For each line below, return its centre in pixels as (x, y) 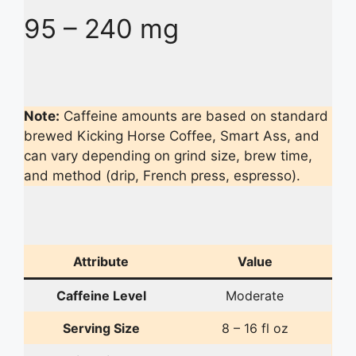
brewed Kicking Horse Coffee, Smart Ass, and (172, 136)
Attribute (101, 261)
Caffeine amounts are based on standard (194, 116)
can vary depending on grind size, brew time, (168, 156)
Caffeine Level (101, 295)
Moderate (255, 295)
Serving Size (101, 328)
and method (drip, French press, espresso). (162, 176)
